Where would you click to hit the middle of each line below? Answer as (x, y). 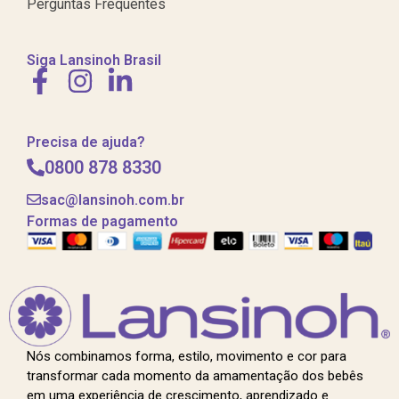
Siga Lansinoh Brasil (94, 61)
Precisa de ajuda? (86, 142)
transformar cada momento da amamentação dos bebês (195, 375)
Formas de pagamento (102, 222)
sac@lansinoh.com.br (113, 200)
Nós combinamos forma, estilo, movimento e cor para (187, 356)
